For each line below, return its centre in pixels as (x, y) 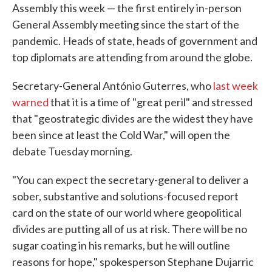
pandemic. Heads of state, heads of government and (135, 41)
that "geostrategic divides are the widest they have (133, 118)
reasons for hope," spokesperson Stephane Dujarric (133, 262)
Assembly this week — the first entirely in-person (127, 8)
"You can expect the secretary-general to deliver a (130, 180)
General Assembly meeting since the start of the (126, 24)
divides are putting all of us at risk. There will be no (130, 229)
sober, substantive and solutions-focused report (125, 196)
